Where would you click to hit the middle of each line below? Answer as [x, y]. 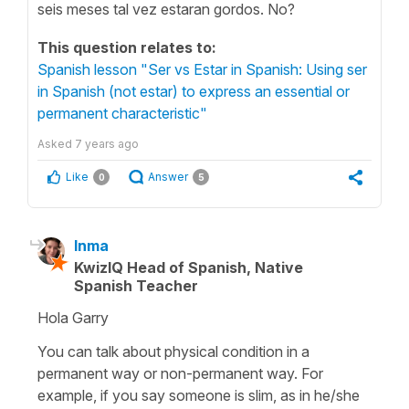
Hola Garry [73, 317]
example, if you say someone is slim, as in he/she [199, 395]
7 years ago [107, 143]
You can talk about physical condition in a [173, 351]
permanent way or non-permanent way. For [180, 373]
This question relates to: [127, 47]
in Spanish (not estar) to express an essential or [194, 91]
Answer [168, 176]
